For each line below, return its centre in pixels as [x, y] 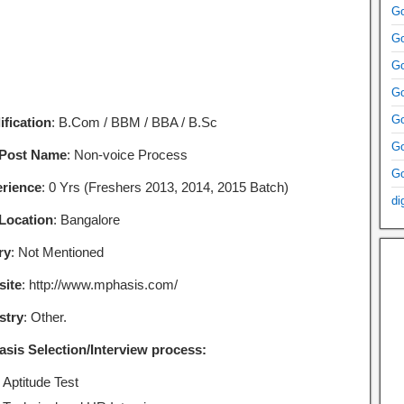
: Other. [45, 317]
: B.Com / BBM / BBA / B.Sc [134, 122]
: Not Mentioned [57, 252]
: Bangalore [86, 220]
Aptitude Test [40, 382]
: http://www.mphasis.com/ [99, 285]
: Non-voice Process [127, 155]
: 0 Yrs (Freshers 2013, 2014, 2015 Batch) [165, 187]
